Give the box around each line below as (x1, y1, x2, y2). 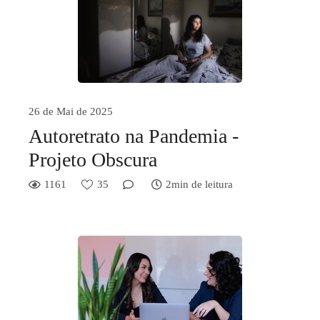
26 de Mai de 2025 (29, 106, 113, 117)
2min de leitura (166, 179, 233, 190)
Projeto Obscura (29, 149, 157, 171)
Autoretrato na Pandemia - (29, 125, 239, 147)
